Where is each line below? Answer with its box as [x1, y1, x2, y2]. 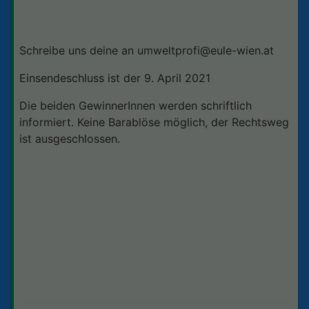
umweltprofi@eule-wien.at [137, 43, 274, 57]
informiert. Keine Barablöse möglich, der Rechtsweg [19, 114, 289, 129]
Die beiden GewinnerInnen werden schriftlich [19, 98, 252, 112]
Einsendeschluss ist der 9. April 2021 [19, 70, 210, 85]
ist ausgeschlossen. [19, 131, 120, 146]
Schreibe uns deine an [19, 43, 137, 57]
